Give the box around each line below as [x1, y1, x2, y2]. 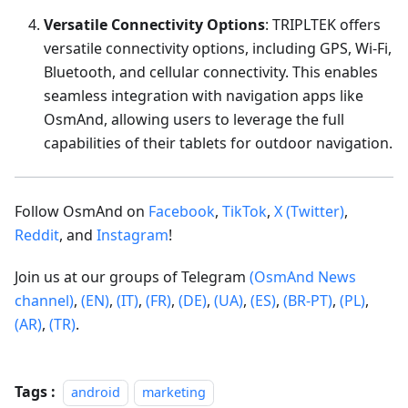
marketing [142, 382, 207, 401]
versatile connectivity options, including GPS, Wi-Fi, [44, 37, 392, 58]
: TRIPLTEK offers [265, 14, 381, 35]
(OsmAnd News [250, 266, 356, 287]
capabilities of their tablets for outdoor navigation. [44, 132, 393, 153]
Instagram [97, 224, 168, 245]
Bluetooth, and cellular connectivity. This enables [44, 61, 378, 82]
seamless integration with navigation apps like [44, 85, 363, 106]
